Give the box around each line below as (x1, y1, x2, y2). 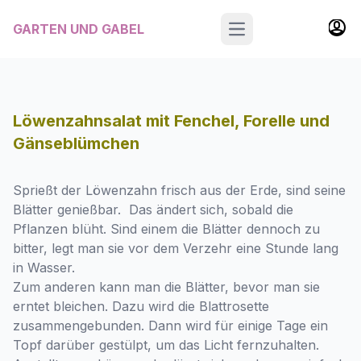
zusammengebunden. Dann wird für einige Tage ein (13, 317, 328, 334)
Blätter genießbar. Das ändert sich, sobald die (13, 201, 293, 218)
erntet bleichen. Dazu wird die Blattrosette (13, 298, 269, 314)
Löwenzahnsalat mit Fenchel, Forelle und (13, 111, 330, 131)
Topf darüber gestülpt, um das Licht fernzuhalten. (13, 337, 319, 353)
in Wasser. (13, 259, 75, 276)
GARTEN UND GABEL (13, 21, 144, 37)
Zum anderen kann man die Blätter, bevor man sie (13, 279, 320, 295)
